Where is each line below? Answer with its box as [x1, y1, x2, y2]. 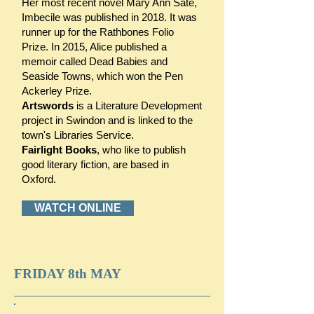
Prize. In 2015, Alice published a [22, 41, 167, 53]
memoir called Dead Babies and [22, 55, 168, 67]
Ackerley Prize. [22, 85, 92, 97]
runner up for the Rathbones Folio [22, 26, 174, 38]
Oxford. [22, 173, 56, 185]
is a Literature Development [74, 100, 202, 111]
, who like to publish [97, 144, 186, 156]
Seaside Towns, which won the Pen [22, 70, 183, 82]
